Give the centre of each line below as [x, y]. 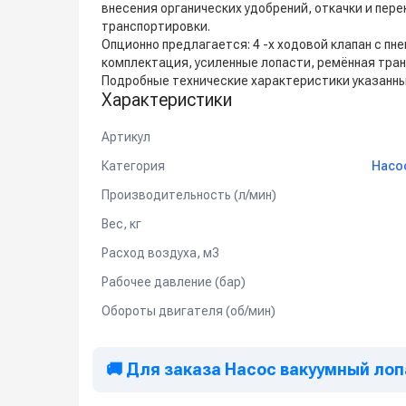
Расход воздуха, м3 [160, 252]
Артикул [126, 136]
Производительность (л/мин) [189, 194]
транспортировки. [156, 26]
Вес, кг [121, 223]
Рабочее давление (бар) [174, 281]
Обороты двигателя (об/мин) [188, 310]
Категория [133, 165]
